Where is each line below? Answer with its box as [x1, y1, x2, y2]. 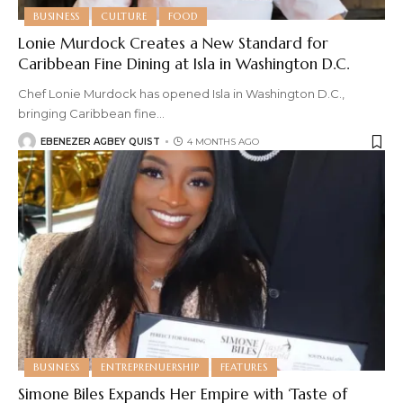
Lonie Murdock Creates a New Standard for [18, 33, 328, 54]
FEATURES [219, 361, 268, 374]
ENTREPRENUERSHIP [101, 361, 200, 374]
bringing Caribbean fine [18, 106, 157, 121]
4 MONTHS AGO [187, 135, 259, 148]
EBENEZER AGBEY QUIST [40, 135, 160, 148]
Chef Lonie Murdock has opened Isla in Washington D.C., [18, 86, 345, 102]
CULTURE [101, 10, 148, 23]
